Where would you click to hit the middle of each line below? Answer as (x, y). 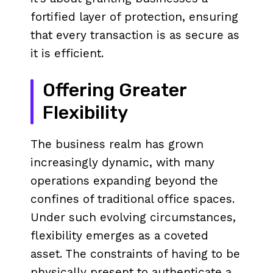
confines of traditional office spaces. (133, 199)
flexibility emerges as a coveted (119, 236)
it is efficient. (67, 54)
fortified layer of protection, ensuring (134, 17)
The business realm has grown (117, 144)
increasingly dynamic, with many (122, 163)
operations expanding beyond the (124, 181)
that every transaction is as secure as (135, 35)
